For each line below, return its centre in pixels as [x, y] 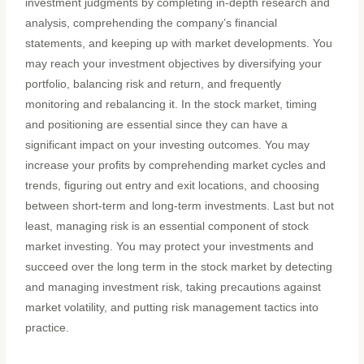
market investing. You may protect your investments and [170, 246]
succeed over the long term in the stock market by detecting [179, 266]
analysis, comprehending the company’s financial [152, 23]
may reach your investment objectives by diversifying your [174, 63]
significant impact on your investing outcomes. [145, 145]
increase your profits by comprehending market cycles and [176, 165]
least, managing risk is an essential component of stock [167, 226]
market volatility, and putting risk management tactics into [172, 307]
